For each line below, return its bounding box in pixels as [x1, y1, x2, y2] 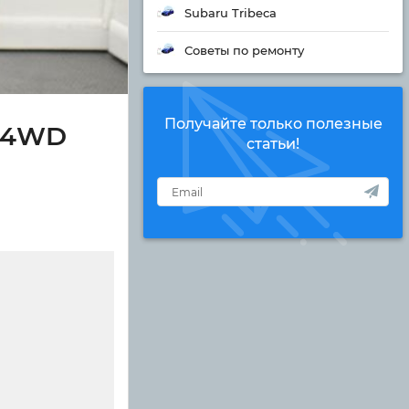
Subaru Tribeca [184, 5, 277, 20]
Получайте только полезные [163, 115, 383, 132]
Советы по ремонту [184, 43, 304, 58]
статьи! [246, 135, 299, 152]
